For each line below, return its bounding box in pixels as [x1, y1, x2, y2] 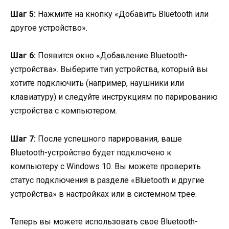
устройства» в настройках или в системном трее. [10, 189, 197, 199]
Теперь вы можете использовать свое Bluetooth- [10, 216, 198, 226]
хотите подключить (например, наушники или [10, 78, 184, 88]
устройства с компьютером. [10, 106, 117, 116]
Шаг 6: [10, 51, 36, 61]
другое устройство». [10, 23, 87, 33]
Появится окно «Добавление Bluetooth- [36, 51, 188, 61]
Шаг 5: [10, 9, 36, 19]
